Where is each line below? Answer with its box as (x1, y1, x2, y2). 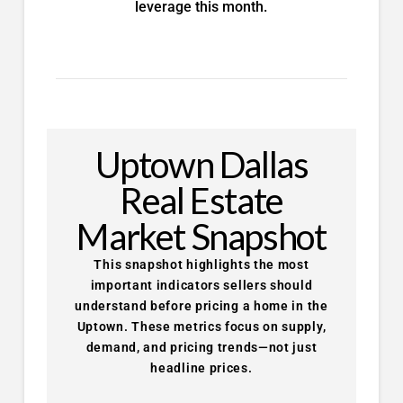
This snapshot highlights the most (94, 257, 309, 272)
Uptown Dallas (94, 143, 309, 186)
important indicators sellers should (90, 278, 313, 292)
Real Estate (120, 179, 283, 222)
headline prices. (150, 361, 253, 375)
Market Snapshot (76, 215, 327, 258)
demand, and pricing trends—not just (85, 340, 318, 354)
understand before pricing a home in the (75, 299, 328, 313)
